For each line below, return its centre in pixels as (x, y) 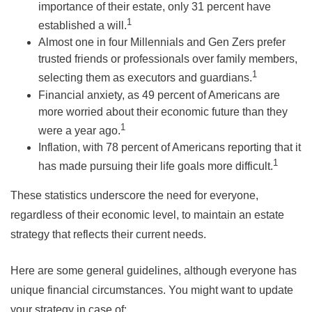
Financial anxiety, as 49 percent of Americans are (159, 95)
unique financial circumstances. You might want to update (152, 290)
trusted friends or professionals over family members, (168, 59)
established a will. (83, 26)
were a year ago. (79, 130)
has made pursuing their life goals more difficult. (156, 166)
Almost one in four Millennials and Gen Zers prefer (162, 42)
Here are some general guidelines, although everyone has (154, 271)
